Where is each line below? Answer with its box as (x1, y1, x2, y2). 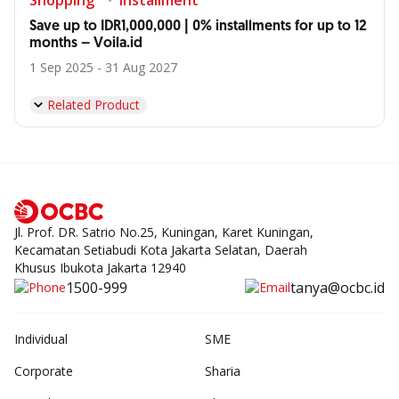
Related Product (47, 96, 140, 113)
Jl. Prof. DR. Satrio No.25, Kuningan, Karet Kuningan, (14, 224, 313, 241)
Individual (14, 330, 68, 348)
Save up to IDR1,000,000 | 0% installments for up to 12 (29, 17, 367, 36)
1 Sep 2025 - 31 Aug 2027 (29, 59, 177, 76)
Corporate (14, 362, 73, 380)
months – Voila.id (29, 34, 142, 53)
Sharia (205, 362, 240, 380)
